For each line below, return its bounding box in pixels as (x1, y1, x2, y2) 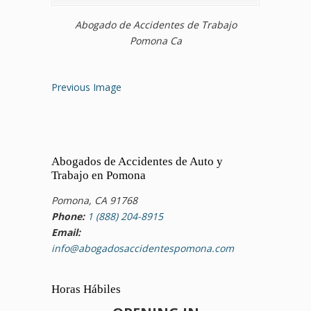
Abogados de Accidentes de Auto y (51, 154, 223, 168)
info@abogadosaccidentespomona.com (51, 241, 234, 255)
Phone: (51, 209, 85, 223)
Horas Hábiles (51, 282, 121, 296)
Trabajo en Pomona (51, 168, 146, 182)
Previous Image (51, 80, 121, 94)
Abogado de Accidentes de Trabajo (74, 17, 237, 31)
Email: (51, 225, 81, 239)
